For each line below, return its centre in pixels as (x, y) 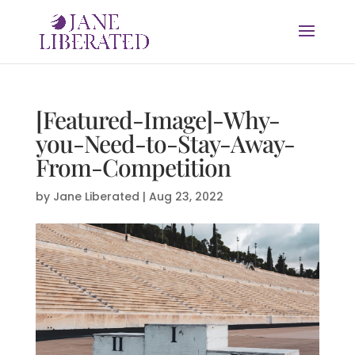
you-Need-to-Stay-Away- (165, 143)
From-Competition (133, 167)
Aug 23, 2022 (186, 197)
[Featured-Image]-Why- (157, 120)
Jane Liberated (96, 197)
